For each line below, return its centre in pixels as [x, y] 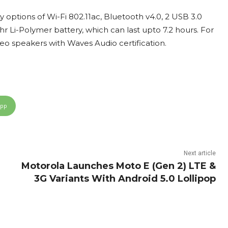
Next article [199, 153]
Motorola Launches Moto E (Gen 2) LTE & [118, 166]
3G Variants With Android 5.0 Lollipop [125, 179]
